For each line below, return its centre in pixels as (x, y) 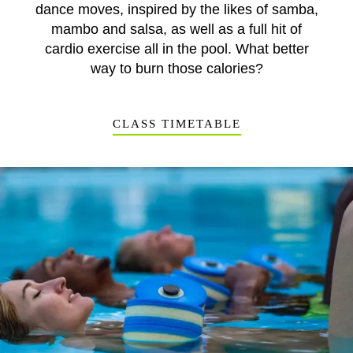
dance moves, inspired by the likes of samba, (176, 9)
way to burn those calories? (176, 69)
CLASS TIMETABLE (176, 124)
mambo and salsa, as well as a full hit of (176, 29)
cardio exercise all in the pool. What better (176, 49)
